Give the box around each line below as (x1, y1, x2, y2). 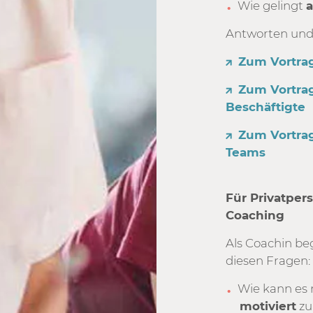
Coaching (226, 208, 289, 222)
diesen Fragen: (226, 253, 311, 268)
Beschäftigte (226, 99, 306, 114)
